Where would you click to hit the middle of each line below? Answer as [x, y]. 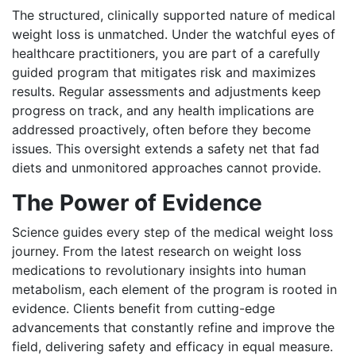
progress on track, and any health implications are [163, 110]
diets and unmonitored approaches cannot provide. [166, 167]
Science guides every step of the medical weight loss [172, 232]
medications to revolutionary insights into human [159, 270]
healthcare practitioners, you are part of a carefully [166, 53]
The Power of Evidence [137, 202]
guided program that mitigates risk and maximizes [164, 72]
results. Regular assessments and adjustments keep [166, 91]
